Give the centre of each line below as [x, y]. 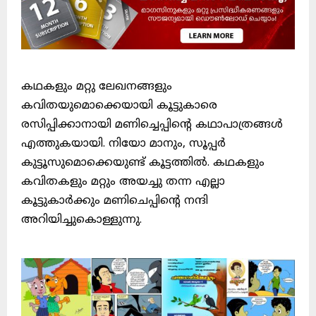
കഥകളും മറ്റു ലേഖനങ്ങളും [97, 87]
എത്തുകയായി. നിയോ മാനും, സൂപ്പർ [123, 144]
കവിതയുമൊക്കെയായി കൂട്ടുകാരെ [119, 106]
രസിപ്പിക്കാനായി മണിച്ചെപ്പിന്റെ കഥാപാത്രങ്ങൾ [152, 125]
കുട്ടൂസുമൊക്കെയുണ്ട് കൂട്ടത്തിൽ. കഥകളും [143, 163]
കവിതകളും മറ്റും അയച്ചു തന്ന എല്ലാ [123, 182]
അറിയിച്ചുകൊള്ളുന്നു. [81, 220]
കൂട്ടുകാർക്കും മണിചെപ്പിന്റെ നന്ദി [115, 201]
